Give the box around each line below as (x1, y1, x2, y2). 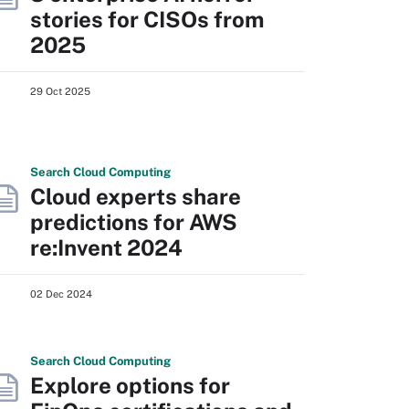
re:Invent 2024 (30, 234, 183, 260)
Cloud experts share (30, 183, 241, 209)
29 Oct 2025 (30, 85, 90, 97)
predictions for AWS (30, 208, 237, 235)
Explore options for (30, 372, 230, 398)
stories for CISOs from (30, 5, 264, 32)
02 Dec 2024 (30, 288, 92, 299)
